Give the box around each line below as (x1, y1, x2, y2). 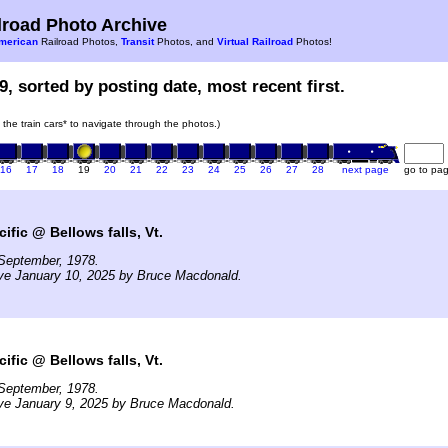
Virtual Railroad (217, 36, 293, 47)
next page (342, 163, 389, 175)
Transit (121, 36, 154, 47)
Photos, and (154, 36, 217, 47)
